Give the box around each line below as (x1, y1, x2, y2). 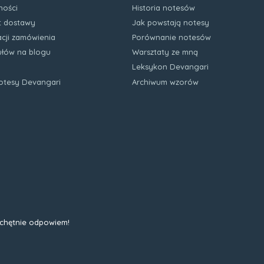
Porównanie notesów (132, 32, 211, 42)
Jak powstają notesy (132, 17, 209, 27)
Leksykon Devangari (132, 62, 209, 72)
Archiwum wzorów (132, 77, 199, 87)
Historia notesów (132, 2, 195, 12)
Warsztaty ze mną (132, 47, 198, 57)
